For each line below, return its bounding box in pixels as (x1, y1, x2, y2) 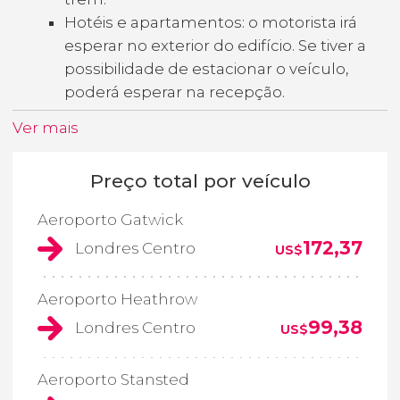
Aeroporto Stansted (37, 370, 189, 388)
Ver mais (12, 118, 79, 137)
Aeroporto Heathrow (37, 290, 197, 309)
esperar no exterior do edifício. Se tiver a (64, 36, 366, 54)
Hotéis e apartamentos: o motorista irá (64, 12, 357, 31)
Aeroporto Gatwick (37, 210, 183, 229)
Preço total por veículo (89, 169, 311, 192)
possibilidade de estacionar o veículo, (64, 59, 348, 78)
